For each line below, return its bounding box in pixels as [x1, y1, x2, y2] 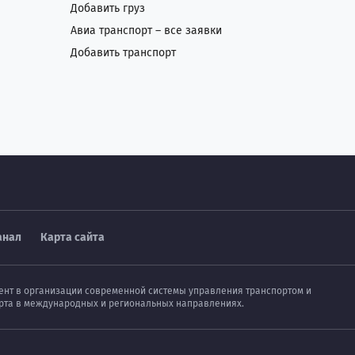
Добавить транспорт [70, 46, 176, 59]
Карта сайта [40, 231, 105, 244]
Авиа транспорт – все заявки [70, 24, 222, 37]
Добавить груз [70, 2, 145, 15]
